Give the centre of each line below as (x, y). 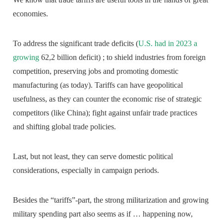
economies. (31, 13)
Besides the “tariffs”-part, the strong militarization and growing (111, 200)
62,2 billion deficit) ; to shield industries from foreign (123, 57)
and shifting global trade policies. (65, 126)
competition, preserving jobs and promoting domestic (96, 71)
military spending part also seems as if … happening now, (103, 214)
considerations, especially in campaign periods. (86, 170)
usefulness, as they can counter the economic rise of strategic (108, 99)
